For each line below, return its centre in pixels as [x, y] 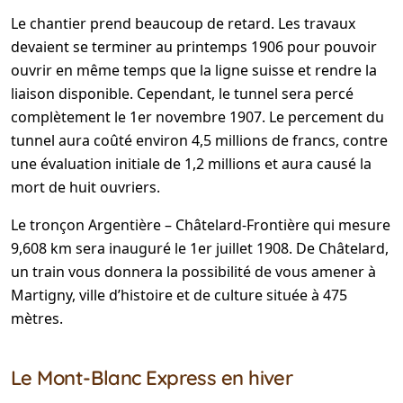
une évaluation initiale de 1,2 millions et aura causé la [191, 164]
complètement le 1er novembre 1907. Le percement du [197, 117]
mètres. [37, 319]
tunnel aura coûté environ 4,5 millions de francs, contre [199, 141]
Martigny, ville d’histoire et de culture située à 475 [179, 296]
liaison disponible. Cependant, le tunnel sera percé [182, 94]
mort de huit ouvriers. [85, 188]
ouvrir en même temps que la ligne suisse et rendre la [194, 71]
